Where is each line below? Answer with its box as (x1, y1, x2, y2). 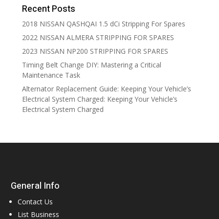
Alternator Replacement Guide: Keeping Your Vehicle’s (22, 84, 191, 93)
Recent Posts (22, 2, 75, 16)
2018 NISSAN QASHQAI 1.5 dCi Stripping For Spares (22, 19, 185, 28)
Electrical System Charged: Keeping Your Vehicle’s (22, 94, 177, 104)
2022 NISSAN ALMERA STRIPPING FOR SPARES (22, 32, 174, 42)
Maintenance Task (22, 70, 80, 80)
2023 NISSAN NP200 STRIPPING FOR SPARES (22, 46, 168, 56)
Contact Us (18, 197, 53, 206)
